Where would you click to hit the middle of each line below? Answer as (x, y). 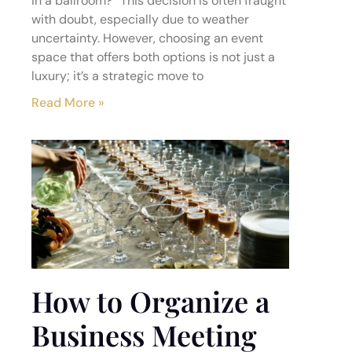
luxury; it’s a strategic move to (117, 76)
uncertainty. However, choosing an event (147, 38)
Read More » (68, 103)
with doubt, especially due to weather (140, 19)
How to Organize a (150, 301)
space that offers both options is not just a (153, 57)
